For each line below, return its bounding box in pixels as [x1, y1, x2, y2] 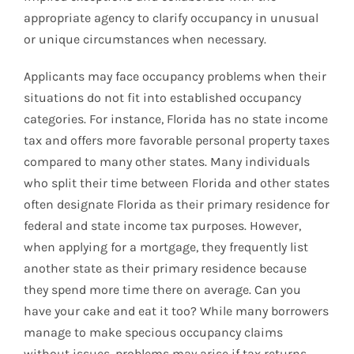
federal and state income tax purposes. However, [24, 218, 301, 234]
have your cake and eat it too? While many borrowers [24, 303, 329, 319]
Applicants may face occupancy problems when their [24, 69, 326, 85]
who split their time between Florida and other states [24, 175, 330, 191]
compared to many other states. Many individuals [24, 154, 310, 170]
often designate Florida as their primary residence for [24, 197, 330, 213]
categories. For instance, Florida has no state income [24, 111, 328, 127]
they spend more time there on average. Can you [24, 282, 301, 298]
